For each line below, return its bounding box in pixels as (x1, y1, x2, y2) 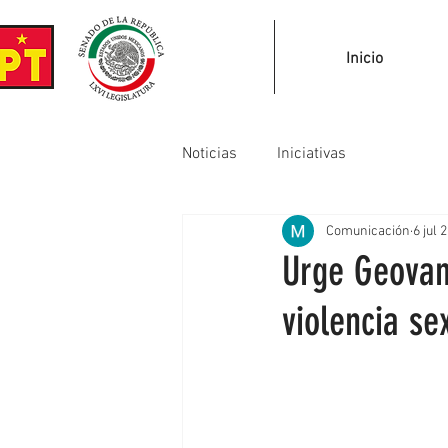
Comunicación (326, 222, 410, 240)
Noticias (182, 144, 237, 164)
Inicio (346, 49, 383, 69)
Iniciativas (277, 144, 346, 164)
